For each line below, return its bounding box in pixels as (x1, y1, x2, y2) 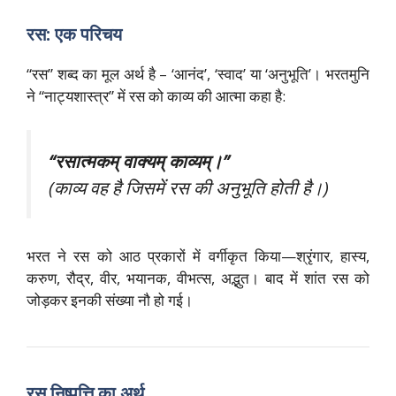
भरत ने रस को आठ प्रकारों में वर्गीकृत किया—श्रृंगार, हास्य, (27, 246, 369, 267)
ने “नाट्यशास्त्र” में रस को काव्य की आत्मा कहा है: (27, 86, 286, 107)
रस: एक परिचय (27, 22, 122, 47)
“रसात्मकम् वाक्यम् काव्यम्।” (49, 148, 229, 173)
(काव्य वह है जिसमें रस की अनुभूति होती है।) (49, 174, 329, 200)
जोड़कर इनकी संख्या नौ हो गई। (27, 290, 193, 311)
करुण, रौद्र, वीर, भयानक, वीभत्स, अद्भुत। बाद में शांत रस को (27, 268, 369, 289)
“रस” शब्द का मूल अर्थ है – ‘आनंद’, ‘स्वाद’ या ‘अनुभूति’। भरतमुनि (27, 64, 369, 85)
